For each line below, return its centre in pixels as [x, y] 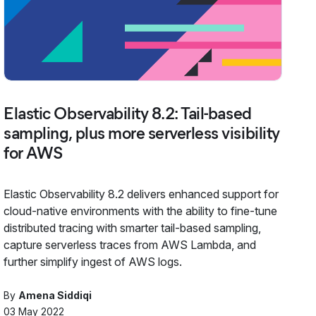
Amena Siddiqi [55, 295]
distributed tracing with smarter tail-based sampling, [133, 227]
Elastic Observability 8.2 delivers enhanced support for [141, 194]
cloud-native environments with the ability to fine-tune [141, 211]
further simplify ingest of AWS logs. [93, 261]
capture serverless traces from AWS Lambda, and [130, 244]
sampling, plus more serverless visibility [142, 133]
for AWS [33, 152]
